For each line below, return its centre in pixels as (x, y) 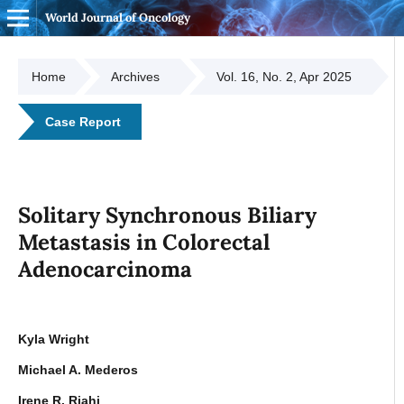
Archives (135, 77)
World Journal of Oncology (117, 18)
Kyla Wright (53, 339)
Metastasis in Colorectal (143, 242)
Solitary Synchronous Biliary (167, 215)
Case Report (83, 122)
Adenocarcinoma (105, 269)
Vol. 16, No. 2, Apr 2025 (284, 77)
